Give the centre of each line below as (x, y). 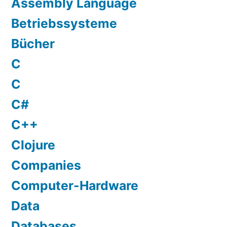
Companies (46, 165)
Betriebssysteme (64, 24)
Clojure (33, 145)
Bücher (33, 44)
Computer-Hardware (75, 186)
